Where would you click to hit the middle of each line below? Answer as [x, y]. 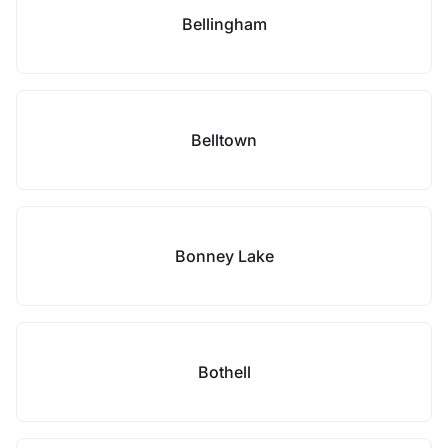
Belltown [224, 140]
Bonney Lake [224, 256]
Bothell [224, 372]
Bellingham [224, 24]
